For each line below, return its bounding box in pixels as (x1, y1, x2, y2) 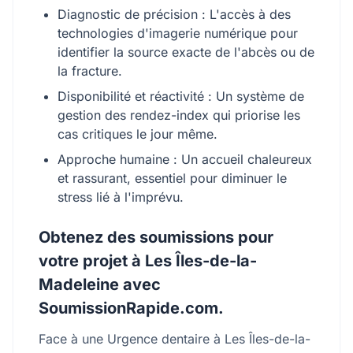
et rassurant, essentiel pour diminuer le (58, 170, 287, 186)
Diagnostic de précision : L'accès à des (58, 6, 291, 22)
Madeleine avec (39, 275, 161, 294)
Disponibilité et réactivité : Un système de (58, 88, 304, 104)
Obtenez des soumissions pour (39, 228, 273, 247)
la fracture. (58, 63, 122, 79)
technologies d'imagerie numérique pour (58, 25, 298, 41)
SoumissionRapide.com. (39, 299, 224, 318)
